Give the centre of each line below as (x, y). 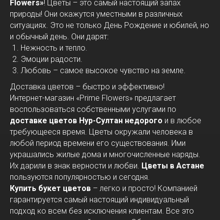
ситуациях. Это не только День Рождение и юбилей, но (110, 25)
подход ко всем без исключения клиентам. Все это (102, 211)
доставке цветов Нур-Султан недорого (86, 120)
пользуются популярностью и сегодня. (80, 177)
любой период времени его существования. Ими (98, 143)
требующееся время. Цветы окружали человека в (101, 132)
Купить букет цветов (50, 188)
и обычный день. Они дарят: (59, 36)
